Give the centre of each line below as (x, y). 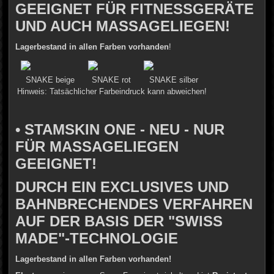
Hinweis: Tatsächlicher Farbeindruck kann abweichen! (112, 91)
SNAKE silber (173, 80)
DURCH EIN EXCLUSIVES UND (122, 187)
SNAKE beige (50, 80)
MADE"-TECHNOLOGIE (97, 238)
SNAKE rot (112, 80)
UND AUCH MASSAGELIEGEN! (123, 26)
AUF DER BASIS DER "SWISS (119, 221)
